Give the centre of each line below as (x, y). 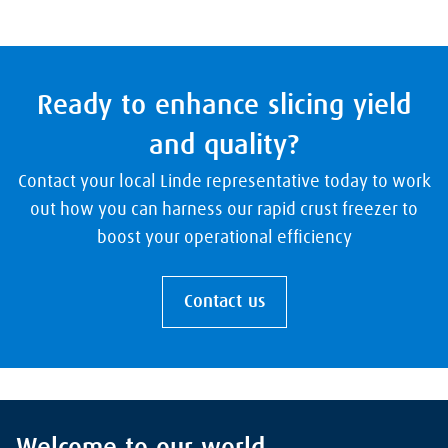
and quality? (224, 146)
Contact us (224, 302)
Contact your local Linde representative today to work (224, 182)
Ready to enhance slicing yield (224, 106)
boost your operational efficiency (224, 238)
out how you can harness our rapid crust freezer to (224, 210)
